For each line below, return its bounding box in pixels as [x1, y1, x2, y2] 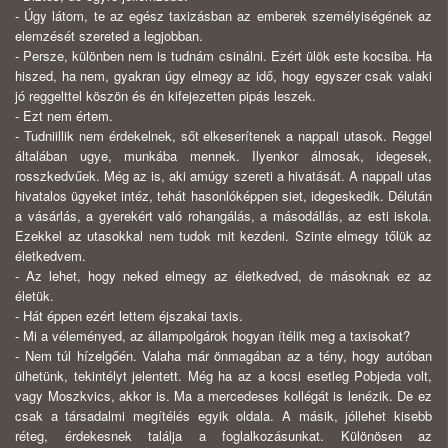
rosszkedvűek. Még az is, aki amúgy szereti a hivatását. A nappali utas [15, 166, 432, 186]
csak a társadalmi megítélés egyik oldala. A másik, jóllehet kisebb [15, 406, 432, 426]
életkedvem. [15, 246, 86, 266]
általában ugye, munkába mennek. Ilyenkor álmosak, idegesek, [15, 146, 432, 166]
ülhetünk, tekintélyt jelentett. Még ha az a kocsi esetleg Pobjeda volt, [15, 366, 432, 386]
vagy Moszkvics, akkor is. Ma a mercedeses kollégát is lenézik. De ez [15, 386, 432, 406]
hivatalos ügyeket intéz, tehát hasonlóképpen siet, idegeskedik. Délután [15, 186, 432, 206]
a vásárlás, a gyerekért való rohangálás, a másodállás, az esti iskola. [15, 206, 432, 226]
